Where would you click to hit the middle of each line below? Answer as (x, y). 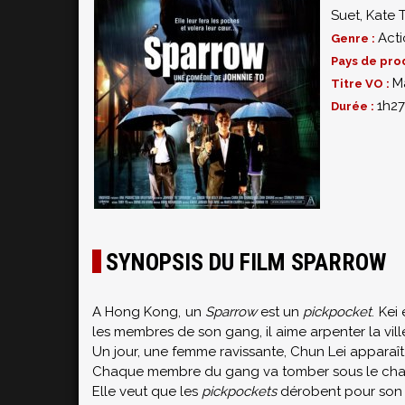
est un (280, 312)
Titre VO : (362, 84)
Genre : (354, 38)
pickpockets (239, 391)
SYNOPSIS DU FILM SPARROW (246, 262)
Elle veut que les (147, 391)
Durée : (354, 106)
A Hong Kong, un (149, 312)
